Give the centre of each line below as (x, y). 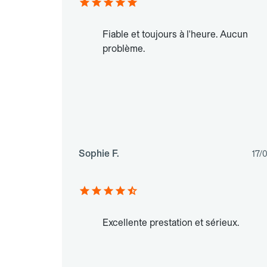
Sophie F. (99, 154)
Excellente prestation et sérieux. (171, 223)
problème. (124, 49)
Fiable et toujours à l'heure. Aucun (175, 35)
